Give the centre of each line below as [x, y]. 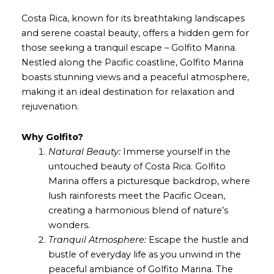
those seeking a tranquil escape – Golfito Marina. [129, 48]
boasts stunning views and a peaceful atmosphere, [135, 77]
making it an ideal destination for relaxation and [128, 92]
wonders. [69, 225]
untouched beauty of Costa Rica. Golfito [137, 166]
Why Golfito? [52, 137]
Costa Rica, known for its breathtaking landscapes [133, 19]
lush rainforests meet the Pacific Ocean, [136, 195]
